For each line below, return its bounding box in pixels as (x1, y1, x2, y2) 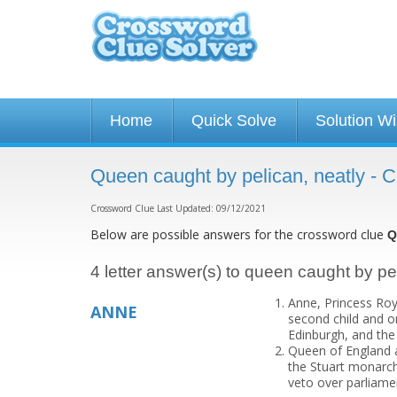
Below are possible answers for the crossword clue (90, 226, 387, 243)
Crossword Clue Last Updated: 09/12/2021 (90, 202, 266, 214)
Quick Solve (191, 112, 276, 129)
